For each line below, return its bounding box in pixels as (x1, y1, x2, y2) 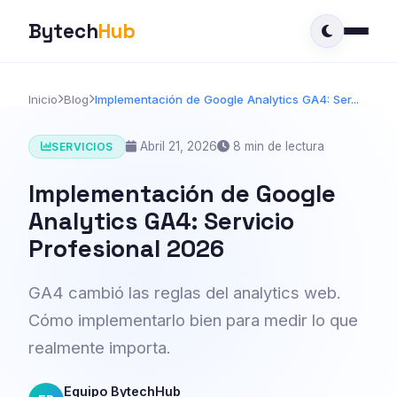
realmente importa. (28, 337, 171, 357)
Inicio (28, 92, 58, 106)
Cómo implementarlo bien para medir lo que (28, 309, 358, 330)
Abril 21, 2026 (136, 139, 217, 154)
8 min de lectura (229, 139, 324, 154)
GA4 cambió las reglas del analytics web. (28, 282, 341, 302)
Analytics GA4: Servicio (28, 205, 294, 237)
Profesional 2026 (28, 232, 224, 264)
